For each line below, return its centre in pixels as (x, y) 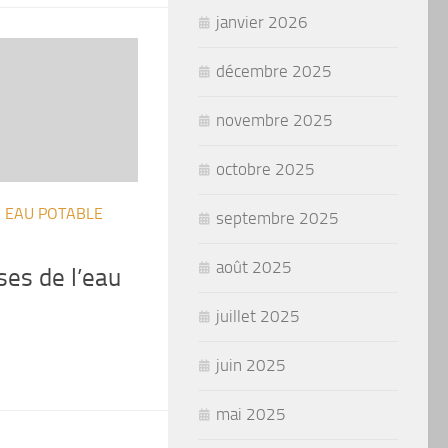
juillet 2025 (258, 315)
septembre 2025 (277, 217)
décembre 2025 (274, 70)
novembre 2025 (274, 119)
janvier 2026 (262, 21)
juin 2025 (251, 364)
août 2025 (254, 266)
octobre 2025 (265, 168)
